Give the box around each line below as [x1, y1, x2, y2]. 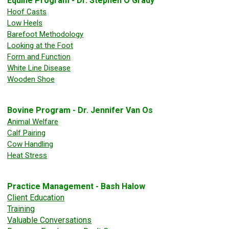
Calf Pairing [7, 128, 45, 138]
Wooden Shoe [7, 75, 55, 84]
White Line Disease [7, 63, 71, 73]
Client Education [7, 193, 64, 203]
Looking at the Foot [7, 41, 73, 51]
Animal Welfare [7, 117, 58, 127]
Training [7, 204, 35, 214]
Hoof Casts [7, 7, 47, 17]
